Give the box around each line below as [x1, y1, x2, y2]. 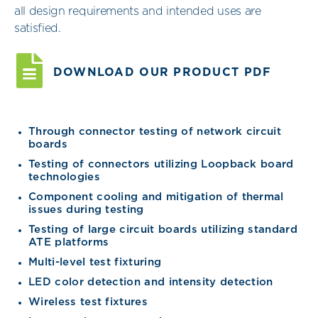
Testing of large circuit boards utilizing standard [28, 224, 298, 234]
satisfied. [14, 23, 61, 34]
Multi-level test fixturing [28, 257, 162, 267]
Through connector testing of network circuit [28, 126, 282, 136]
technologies [28, 172, 100, 182]
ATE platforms [28, 237, 109, 247]
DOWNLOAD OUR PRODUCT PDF [53, 67, 272, 78]
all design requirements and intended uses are [14, 6, 261, 17]
